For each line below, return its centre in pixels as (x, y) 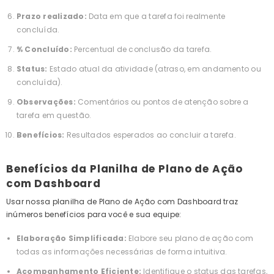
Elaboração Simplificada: (72, 239)
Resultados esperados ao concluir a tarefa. (151, 135)
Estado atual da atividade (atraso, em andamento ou (155, 69)
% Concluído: (44, 50)
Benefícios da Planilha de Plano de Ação (125, 169)
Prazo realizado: (52, 17)
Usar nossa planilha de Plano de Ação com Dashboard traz (122, 202)
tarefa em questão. (54, 116)
